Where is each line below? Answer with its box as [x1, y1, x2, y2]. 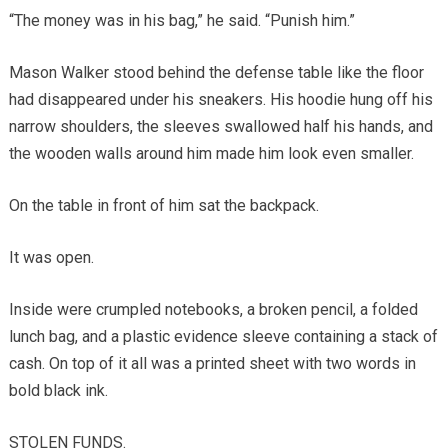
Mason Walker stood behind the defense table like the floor [8, 62, 424, 82]
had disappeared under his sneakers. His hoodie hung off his [8, 89, 433, 109]
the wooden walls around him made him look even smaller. [8, 143, 414, 163]
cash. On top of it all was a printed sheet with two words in [8, 353, 416, 373]
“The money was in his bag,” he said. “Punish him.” [8, 10, 355, 30]
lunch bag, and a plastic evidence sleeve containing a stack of [8, 326, 438, 346]
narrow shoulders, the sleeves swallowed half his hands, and [8, 116, 433, 136]
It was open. [8, 247, 94, 267]
